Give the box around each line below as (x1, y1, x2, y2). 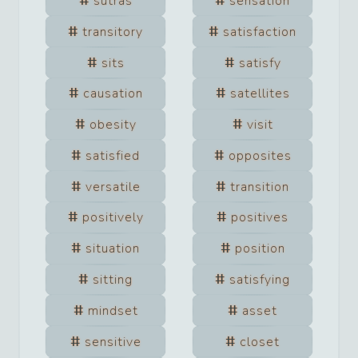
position (234, 240, 285, 258)
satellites (229, 85, 290, 103)
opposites (228, 146, 292, 165)
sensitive (84, 332, 141, 351)
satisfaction (223, 22, 296, 41)
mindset (87, 301, 138, 320)
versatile (85, 177, 141, 196)
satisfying (229, 271, 290, 288)
